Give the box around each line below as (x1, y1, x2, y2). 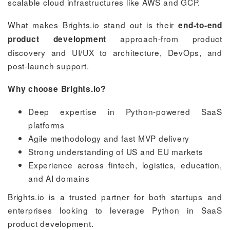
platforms (28, 119, 65, 130)
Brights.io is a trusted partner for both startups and (8, 190, 222, 202)
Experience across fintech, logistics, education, (28, 159, 222, 170)
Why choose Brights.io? (8, 83, 106, 94)
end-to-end (178, 19, 222, 31)
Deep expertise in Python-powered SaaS (28, 105, 222, 117)
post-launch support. (8, 60, 89, 71)
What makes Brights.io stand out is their (8, 18, 179, 30)
